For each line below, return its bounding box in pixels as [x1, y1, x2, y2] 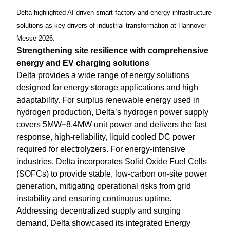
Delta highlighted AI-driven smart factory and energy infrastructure [16, 8, 212, 16]
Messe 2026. [16, 34, 55, 42]
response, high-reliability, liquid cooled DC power [16, 132, 195, 141]
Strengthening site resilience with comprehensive [16, 46, 208, 55]
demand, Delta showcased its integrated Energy [16, 218, 190, 227]
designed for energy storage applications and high [16, 83, 198, 92]
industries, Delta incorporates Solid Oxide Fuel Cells [16, 157, 207, 166]
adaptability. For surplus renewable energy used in [16, 95, 200, 104]
